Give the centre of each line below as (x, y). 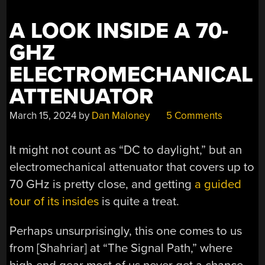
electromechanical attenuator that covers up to (132, 167)
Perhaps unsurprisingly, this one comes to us (126, 231)
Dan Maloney (121, 115)
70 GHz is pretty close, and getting (102, 185)
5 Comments (193, 115)
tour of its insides (54, 202)
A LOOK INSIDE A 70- (119, 31)
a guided (218, 185)
